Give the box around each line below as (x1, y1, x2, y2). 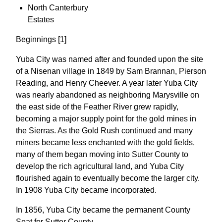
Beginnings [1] (16, 35, 66, 44)
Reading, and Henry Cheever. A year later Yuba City (16, 79, 198, 87)
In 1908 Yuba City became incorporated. (16, 186, 157, 194)
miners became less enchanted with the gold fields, (16, 138, 195, 147)
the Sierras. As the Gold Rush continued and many (16, 126, 193, 135)
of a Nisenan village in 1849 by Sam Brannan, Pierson (16, 67, 206, 75)
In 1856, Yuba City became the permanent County (16, 206, 190, 214)
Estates (28, 15, 54, 24)
